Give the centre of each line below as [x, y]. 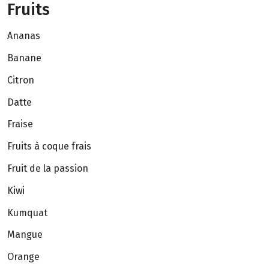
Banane [24, 58]
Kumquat [27, 213]
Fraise [20, 124]
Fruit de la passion [48, 169]
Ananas [24, 36]
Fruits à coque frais [49, 147]
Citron [21, 80]
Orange [23, 257]
